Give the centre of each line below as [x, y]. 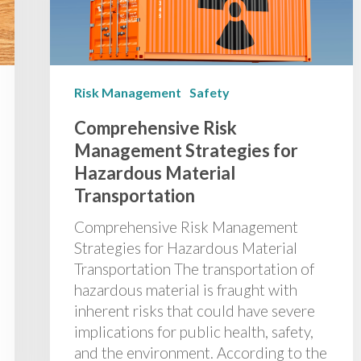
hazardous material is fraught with [186, 289]
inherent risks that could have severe [195, 310]
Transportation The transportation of [194, 268]
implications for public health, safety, [194, 331]
